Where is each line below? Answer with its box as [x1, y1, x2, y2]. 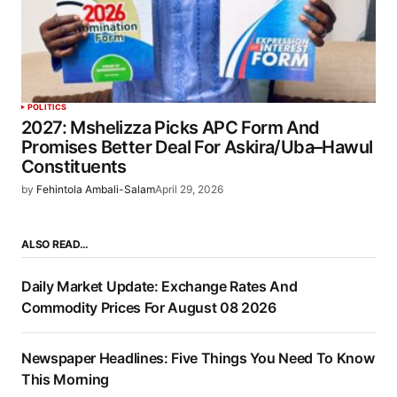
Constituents [21, 156, 127, 178]
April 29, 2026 [155, 183, 223, 197]
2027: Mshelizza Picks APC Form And [21, 117, 320, 139]
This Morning [21, 370, 110, 388]
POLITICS [27, 102, 67, 113]
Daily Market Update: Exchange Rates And [21, 276, 298, 295]
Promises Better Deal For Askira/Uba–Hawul [21, 136, 373, 159]
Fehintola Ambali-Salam [36, 183, 155, 197]
